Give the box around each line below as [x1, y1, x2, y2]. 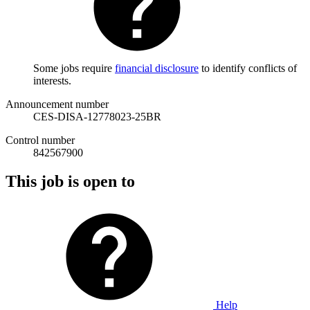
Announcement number [6, 98, 109, 110]
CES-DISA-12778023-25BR [33, 110, 161, 122]
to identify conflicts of [199, 62, 297, 74]
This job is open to [6, 172, 135, 191]
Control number [6, 134, 75, 146]
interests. [33, 74, 71, 86]
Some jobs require [33, 62, 115, 74]
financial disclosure [115, 62, 199, 74]
